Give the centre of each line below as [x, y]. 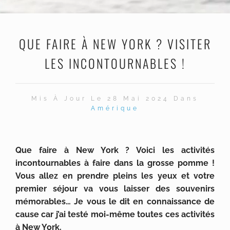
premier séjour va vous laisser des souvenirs [115, 189]
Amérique [115, 108]
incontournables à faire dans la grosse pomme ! [115, 163]
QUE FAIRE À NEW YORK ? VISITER [115, 44]
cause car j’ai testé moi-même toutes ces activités [115, 214]
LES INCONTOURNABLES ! [115, 63]
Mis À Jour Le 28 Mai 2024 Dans [115, 99]
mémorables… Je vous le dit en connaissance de [115, 202]
